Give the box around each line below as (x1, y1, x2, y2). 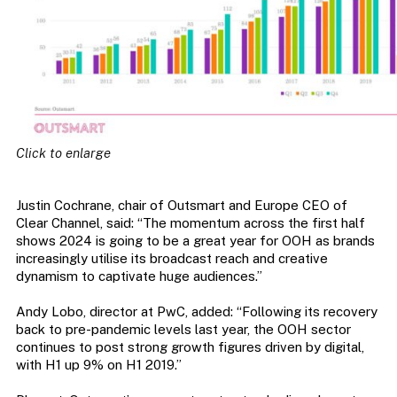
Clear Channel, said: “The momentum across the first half (15, 214, 365, 230)
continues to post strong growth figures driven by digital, (15, 339, 364, 354)
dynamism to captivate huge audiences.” (15, 268, 262, 284)
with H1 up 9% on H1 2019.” (15, 356, 182, 372)
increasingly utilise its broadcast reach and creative (15, 250, 328, 266)
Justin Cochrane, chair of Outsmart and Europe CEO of (15, 197, 347, 213)
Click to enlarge (15, 144, 111, 160)
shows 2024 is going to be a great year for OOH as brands (15, 232, 375, 248)
